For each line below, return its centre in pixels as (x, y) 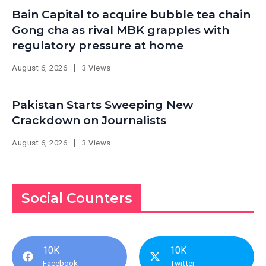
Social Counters (77, 199)
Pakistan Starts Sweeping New (102, 105)
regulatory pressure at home (98, 46)
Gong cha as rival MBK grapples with (121, 30)
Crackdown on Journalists (89, 121)
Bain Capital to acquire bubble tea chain (131, 15)
